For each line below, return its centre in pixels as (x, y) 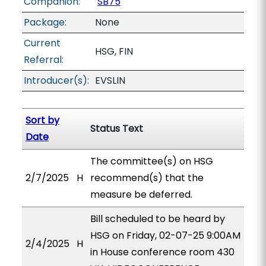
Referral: (43, 60)
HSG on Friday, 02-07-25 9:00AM (165, 235)
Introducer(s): (56, 80)
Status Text (116, 129)
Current (42, 43)
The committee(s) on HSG (151, 161)
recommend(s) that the (147, 178)
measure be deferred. (141, 194)
